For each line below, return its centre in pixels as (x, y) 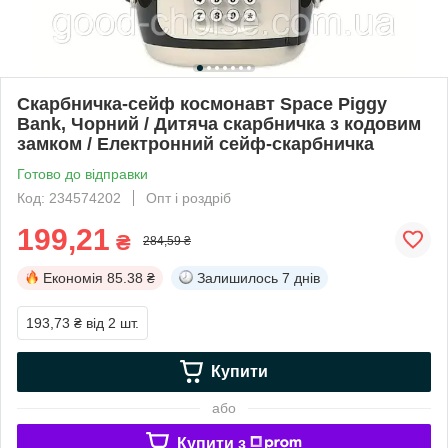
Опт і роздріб (188, 197)
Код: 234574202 (69, 197)
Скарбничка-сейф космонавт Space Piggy (202, 103)
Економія (73, 277)
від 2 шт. (112, 322)
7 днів (301, 277)
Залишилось (237, 277)
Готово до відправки (82, 173)
